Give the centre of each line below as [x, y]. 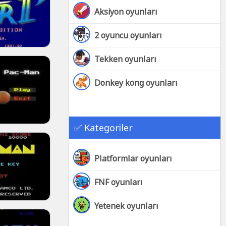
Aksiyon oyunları [126, 12]
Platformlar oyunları [133, 158]
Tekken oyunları [125, 59]
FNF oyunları [119, 182]
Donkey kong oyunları [136, 83]
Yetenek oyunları [126, 206]
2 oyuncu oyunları [128, 35]
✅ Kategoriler [103, 128]
